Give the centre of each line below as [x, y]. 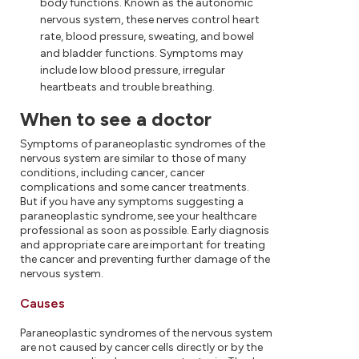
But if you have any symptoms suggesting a [132, 202]
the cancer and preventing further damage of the [145, 259]
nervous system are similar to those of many [133, 158]
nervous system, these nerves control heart [150, 20]
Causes [42, 303]
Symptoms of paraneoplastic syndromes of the [143, 144]
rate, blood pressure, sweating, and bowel [147, 36]
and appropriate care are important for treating [143, 245]
